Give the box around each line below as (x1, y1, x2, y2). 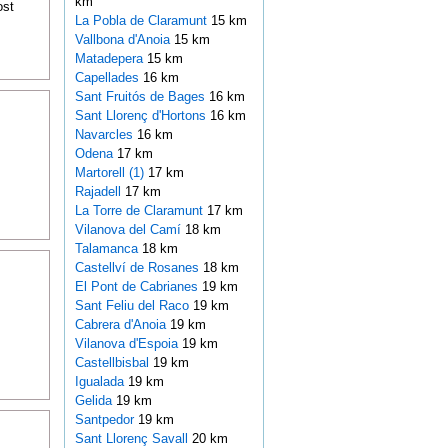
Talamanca (74, 241, 142, 257)
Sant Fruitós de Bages (74, 89, 209, 105)
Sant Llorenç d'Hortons (74, 108, 210, 124)
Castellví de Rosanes (74, 260, 203, 276)
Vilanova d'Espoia (74, 336, 182, 352)
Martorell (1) (74, 165, 144, 181)
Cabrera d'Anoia (74, 317, 170, 333)
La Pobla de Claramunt (74, 13, 211, 29)
